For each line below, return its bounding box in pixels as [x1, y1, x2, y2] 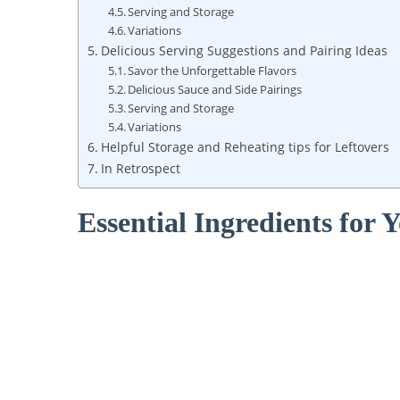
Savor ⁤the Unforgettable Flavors [128, 62, 297, 79]
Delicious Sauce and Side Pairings [128, 81, 303, 98]
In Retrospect [100, 160, 180, 178]
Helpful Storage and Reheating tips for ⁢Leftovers [100, 138, 389, 156]
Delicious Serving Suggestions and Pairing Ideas [100, 42, 387, 60]
